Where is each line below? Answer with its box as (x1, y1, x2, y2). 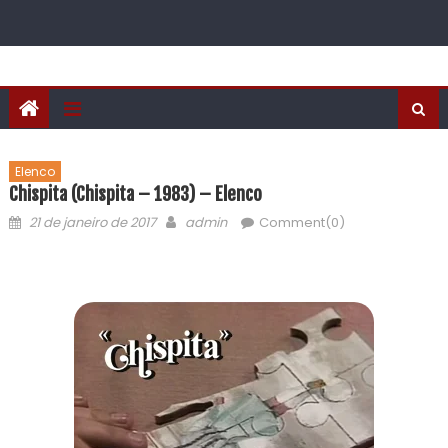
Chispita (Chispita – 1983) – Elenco (8, 183, 262, 205)
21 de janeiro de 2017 (28, 213, 156, 232)
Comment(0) (258, 213, 345, 232)
